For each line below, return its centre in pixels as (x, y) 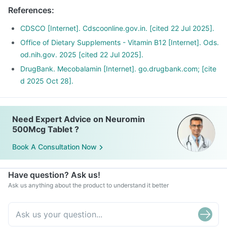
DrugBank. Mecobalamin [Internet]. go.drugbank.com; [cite (118, 69)
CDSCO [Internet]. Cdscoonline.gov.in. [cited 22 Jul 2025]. (117, 28)
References (30, 10)
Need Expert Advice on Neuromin (79, 119)
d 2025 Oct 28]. (47, 81)
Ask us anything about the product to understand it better (88, 185)
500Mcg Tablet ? (46, 129)
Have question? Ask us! (54, 175)
